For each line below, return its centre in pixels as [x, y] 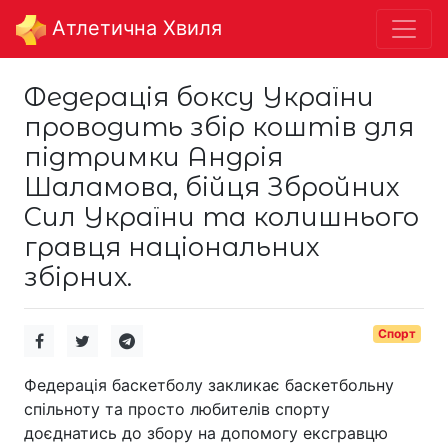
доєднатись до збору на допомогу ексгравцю [206, 432]
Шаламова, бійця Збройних [211, 186]
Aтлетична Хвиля [134, 28]
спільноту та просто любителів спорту [177, 408]
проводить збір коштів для [219, 126]
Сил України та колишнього [221, 216]
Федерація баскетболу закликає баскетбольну [209, 384]
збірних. [78, 276]
